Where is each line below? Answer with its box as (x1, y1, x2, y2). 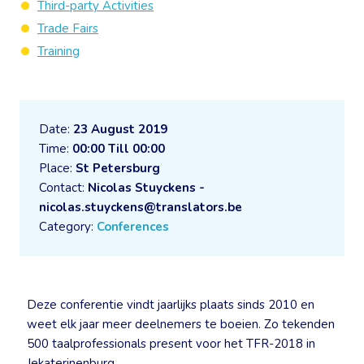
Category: (39, 219, 97, 235)
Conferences (97, 219, 169, 235)
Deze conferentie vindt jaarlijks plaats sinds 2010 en (27, 297, 314, 313)
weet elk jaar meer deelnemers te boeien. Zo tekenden (27, 316, 335, 332)
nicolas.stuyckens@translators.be (39, 199, 242, 215)
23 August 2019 (73, 121, 167, 137)
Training (37, 43, 80, 59)
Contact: (39, 180, 88, 196)
